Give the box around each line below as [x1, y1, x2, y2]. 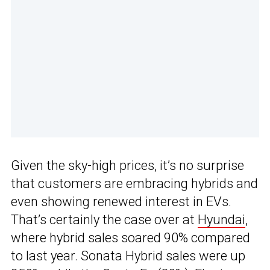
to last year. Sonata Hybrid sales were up [11, 248, 245, 264]
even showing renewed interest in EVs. [11, 194, 231, 210]
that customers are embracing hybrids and [11, 176, 258, 192]
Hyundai [198, 212, 245, 228]
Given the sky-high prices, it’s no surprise [11, 158, 244, 174]
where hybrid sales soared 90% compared [11, 230, 250, 246]
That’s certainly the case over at [11, 212, 198, 228]
